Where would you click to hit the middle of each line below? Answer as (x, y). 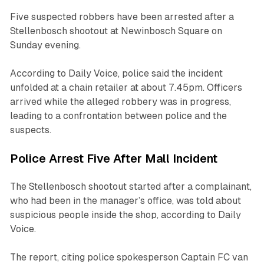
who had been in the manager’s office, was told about (125, 200)
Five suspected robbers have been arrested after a (122, 16)
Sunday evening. (45, 45)
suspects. (30, 130)
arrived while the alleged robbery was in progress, (120, 101)
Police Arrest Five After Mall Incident (113, 158)
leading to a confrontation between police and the (118, 115)
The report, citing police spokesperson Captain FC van (129, 257)
